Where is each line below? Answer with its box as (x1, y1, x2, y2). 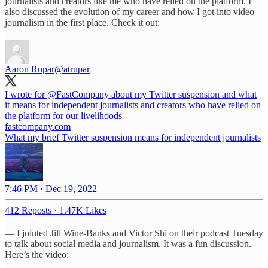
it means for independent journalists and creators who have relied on (5, 99, 261, 110)
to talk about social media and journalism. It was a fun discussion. (5, 238, 251, 249)
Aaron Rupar (5, 63, 54, 74)
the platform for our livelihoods (5, 110, 122, 121)
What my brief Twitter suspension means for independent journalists (5, 132, 261, 142)
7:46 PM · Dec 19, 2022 (5, 183, 97, 194)
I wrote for (5, 89, 47, 99)
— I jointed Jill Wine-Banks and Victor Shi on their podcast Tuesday (5, 227, 263, 238)
